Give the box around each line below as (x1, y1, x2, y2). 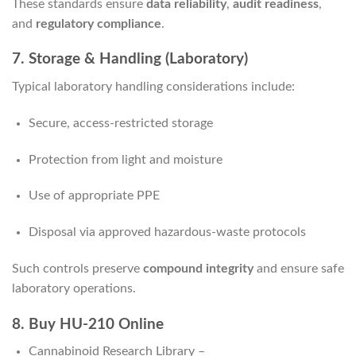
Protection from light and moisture (28, 153, 222, 166)
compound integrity (143, 262, 253, 276)
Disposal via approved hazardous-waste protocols (28, 226, 306, 239)
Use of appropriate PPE (28, 189, 160, 203)
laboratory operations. (12, 282, 136, 296)
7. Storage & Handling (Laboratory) (12, 52, 248, 68)
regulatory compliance (36, 17, 161, 30)
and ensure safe (253, 262, 344, 276)
